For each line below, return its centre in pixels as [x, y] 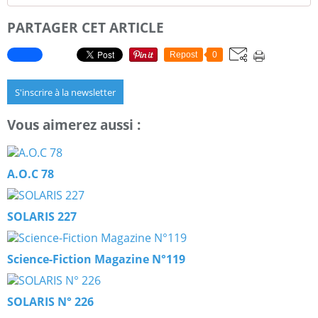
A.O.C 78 [31, 174]
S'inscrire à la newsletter [65, 93]
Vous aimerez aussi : [74, 125]
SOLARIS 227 [42, 216]
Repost [183, 55]
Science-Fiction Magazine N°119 [96, 259]
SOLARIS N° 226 [50, 301]
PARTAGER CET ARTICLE [86, 27]
